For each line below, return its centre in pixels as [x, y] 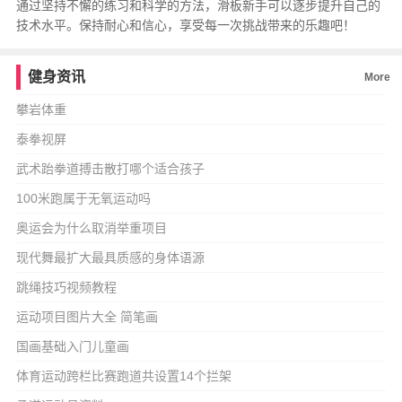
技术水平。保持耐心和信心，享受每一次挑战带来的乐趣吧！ [185, 25]
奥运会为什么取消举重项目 [91, 228]
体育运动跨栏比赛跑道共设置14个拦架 [123, 376]
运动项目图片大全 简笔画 [87, 317]
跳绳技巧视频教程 [66, 287]
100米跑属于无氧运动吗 [83, 198]
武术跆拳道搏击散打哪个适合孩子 [110, 169]
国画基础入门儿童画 [72, 346]
